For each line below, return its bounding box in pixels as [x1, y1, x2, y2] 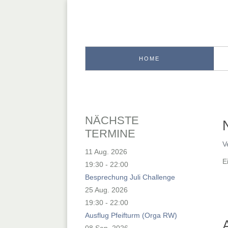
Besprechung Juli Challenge [85, 173, 175, 181]
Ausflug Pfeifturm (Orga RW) [85, 211, 177, 219]
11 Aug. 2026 [85, 147, 127, 156]
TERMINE [85, 127, 135, 140]
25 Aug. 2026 [85, 185, 128, 194]
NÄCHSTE [85, 113, 139, 127]
